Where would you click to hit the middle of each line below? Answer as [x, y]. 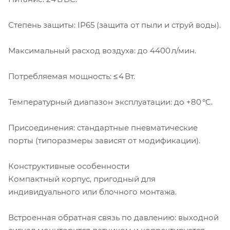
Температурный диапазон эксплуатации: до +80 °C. [110, 102]
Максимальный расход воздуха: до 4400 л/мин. [102, 50]
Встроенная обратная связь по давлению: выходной [113, 217]
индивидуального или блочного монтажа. [92, 191]
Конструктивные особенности [69, 166]
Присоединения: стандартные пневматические [103, 127]
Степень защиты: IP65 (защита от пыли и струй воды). [114, 25]
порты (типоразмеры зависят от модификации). [104, 140]
